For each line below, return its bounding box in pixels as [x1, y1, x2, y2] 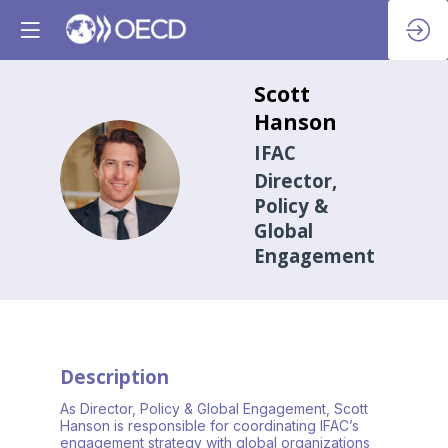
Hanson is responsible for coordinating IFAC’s [60, 417, 359, 435]
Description [60, 364, 169, 390]
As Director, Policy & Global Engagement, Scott [60, 400, 368, 418]
